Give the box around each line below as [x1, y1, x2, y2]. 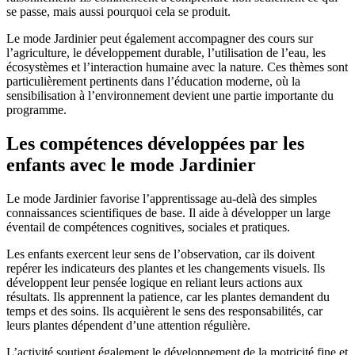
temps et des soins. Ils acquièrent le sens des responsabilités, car [6, 303, 323, 318]
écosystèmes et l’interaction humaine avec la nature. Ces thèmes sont [6, 59, 348, 74]
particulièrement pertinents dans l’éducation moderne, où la [6, 74, 300, 88]
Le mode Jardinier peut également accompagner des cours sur [6, 31, 313, 45]
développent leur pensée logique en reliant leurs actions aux [6, 275, 303, 289]
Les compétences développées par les [6, 132, 304, 154]
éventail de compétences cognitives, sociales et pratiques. [6, 219, 290, 234]
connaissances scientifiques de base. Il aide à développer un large [6, 205, 330, 219]
